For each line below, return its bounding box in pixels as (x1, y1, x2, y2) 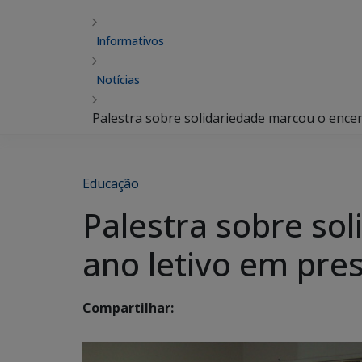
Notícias (96, 72, 140, 87)
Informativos (96, 33, 164, 48)
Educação (82, 175, 139, 192)
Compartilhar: (82, 299, 174, 318)
